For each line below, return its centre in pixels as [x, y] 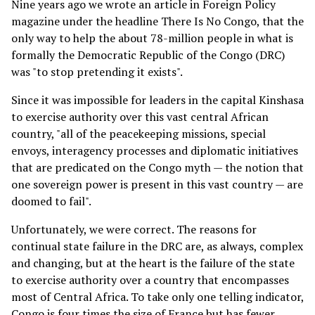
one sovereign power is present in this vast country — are [157, 184]
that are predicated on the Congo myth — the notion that [157, 167]
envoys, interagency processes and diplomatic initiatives [155, 150]
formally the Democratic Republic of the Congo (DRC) [148, 54]
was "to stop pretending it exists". [97, 71]
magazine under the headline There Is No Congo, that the [157, 21]
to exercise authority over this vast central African [140, 116]
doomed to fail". [51, 201]
